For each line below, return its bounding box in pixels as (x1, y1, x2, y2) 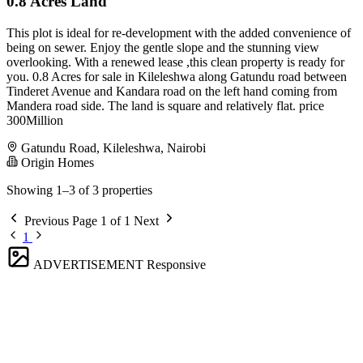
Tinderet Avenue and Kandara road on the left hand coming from (6, 84, 337, 99)
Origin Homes (18, 156, 94, 170)
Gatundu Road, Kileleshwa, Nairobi (21, 141, 206, 156)
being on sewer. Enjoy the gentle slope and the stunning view (6, 41, 319, 55)
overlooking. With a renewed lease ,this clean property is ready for (6, 55, 344, 70)
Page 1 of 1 (72, 214, 130, 228)
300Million (6, 113, 63, 128)
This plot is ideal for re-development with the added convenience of (6, 26, 351, 41)
